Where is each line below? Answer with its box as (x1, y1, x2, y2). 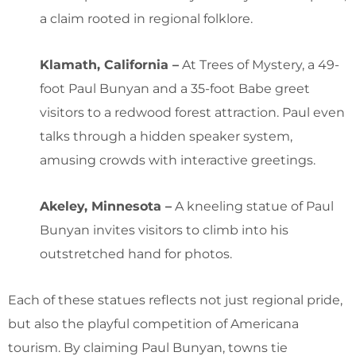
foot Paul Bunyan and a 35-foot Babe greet (40, 80, 310, 96)
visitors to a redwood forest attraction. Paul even (40, 104, 345, 120)
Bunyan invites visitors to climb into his (40, 222, 288, 238)
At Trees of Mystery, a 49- (179, 56, 339, 72)
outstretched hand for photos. (40, 246, 232, 261)
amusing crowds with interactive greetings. (40, 152, 315, 168)
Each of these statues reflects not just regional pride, (8, 292, 342, 308)
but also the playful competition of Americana (8, 315, 299, 331)
